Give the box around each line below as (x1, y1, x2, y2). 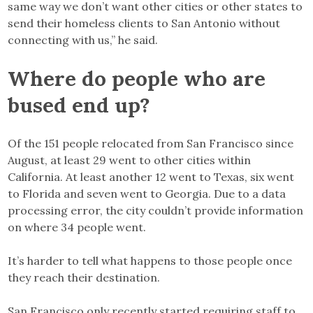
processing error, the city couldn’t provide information (8, 203, 304, 217)
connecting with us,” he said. (8, 32, 159, 47)
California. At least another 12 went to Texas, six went (8, 169, 295, 184)
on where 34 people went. (8, 219, 147, 234)
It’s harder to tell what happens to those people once (8, 253, 293, 268)
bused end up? (8, 91, 151, 118)
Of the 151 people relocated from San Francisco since (8, 136, 294, 150)
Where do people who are (8, 64, 266, 92)
